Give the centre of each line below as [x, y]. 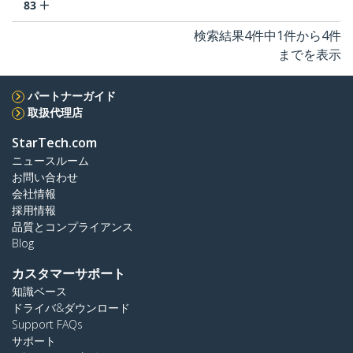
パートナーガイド [72, 96]
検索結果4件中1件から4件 [268, 36]
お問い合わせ [45, 177]
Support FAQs [47, 325]
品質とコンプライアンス [72, 227]
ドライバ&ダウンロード [71, 308]
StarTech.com [54, 143]
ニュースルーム [50, 161]
